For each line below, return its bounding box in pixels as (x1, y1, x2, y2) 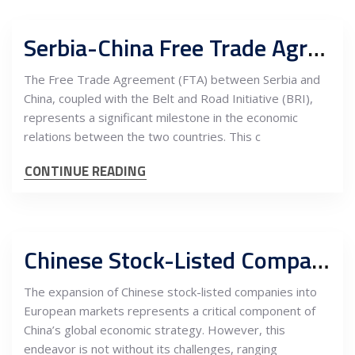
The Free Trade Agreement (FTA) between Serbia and (24, 71, 320, 87)
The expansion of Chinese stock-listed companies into (24, 284, 317, 300)
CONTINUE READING (25, 161, 146, 181)
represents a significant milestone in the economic (24, 109, 298, 125)
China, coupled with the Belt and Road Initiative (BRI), (24, 90, 313, 106)
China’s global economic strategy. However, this (24, 322, 285, 338)
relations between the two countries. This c (24, 128, 261, 144)
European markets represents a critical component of (24, 303, 315, 319)
